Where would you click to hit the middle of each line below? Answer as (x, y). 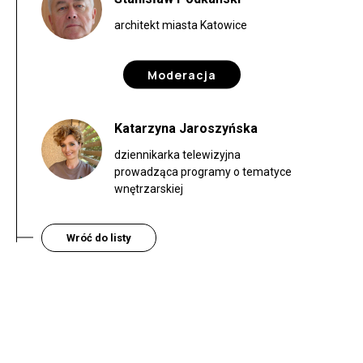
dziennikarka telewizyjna (177, 154)
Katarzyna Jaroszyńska (186, 128)
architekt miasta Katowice (181, 26)
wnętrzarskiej (149, 188)
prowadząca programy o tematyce (203, 171)
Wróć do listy (99, 237)
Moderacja (182, 75)
